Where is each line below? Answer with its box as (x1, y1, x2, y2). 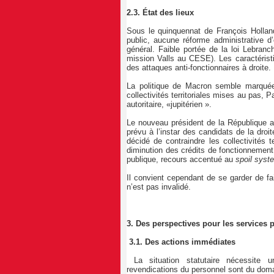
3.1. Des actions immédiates (127, 237, 235, 247)
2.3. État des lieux (127, 8, 194, 18)
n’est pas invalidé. (127, 182, 191, 192)
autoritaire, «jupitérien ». (127, 100, 212, 109)
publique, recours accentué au (127, 155, 233, 165)
